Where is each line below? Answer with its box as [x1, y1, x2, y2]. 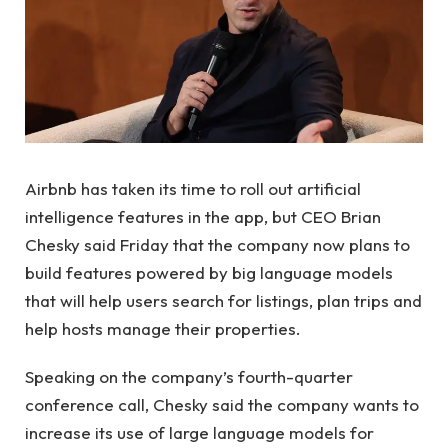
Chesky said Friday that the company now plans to [25, 233, 410, 255]
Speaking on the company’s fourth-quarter [25, 365, 353, 387]
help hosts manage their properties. [25, 317, 301, 339]
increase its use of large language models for [25, 421, 374, 443]
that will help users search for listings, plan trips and [25, 289, 422, 311]
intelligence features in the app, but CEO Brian [25, 205, 381, 227]
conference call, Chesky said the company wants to [25, 393, 419, 415]
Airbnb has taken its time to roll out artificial [25, 177, 361, 199]
